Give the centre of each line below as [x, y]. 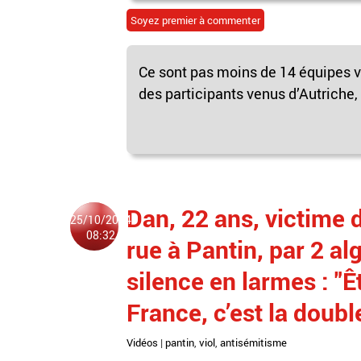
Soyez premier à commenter [195, 20]
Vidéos [142, 342]
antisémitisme [253, 342]
